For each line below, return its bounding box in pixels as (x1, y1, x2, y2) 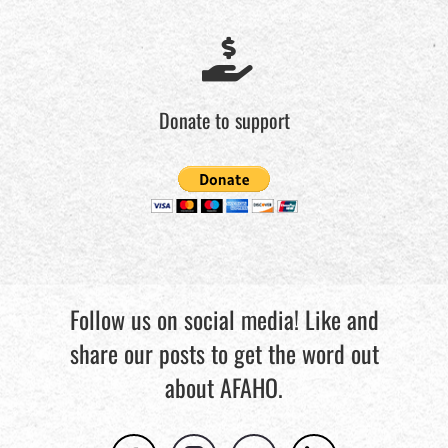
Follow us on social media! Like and (69, 301, 379, 337)
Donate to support (158, 104, 290, 135)
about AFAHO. (165, 369, 283, 405)
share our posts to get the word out (69, 335, 379, 371)
